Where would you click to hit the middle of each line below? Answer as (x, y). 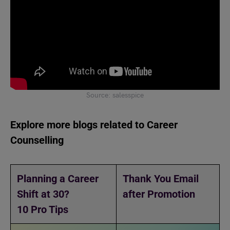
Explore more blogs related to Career (94, 124)
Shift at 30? (43, 194)
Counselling (37, 140)
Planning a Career (58, 178)
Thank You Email (161, 178)
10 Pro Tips (43, 209)
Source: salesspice (115, 95)
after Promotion (159, 194)
